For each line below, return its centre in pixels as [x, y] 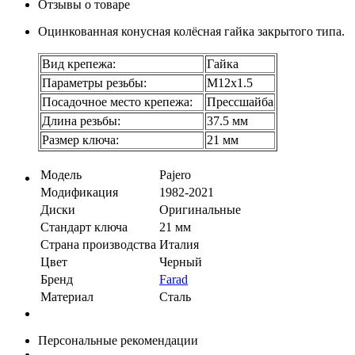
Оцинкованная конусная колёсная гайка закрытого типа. [191, 31]
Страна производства [98, 244]
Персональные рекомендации [118, 340]
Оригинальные [200, 209]
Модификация [79, 192]
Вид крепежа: [79, 63]
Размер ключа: [80, 139]
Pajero [175, 174]
